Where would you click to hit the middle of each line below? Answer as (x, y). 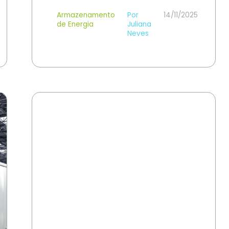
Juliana (139, 24)
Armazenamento (86, 15)
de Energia (75, 24)
